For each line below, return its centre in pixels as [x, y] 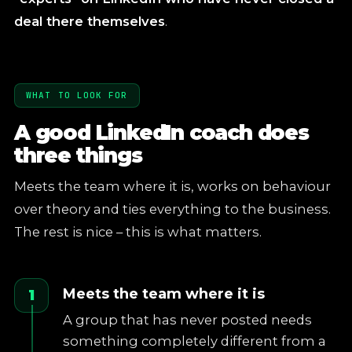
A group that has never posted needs [187, 320]
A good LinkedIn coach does [161, 133]
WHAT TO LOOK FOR [77, 95]
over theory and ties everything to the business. [172, 209]
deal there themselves [90, 21]
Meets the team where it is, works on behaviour [172, 186]
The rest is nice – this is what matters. [138, 232]
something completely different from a [194, 341]
